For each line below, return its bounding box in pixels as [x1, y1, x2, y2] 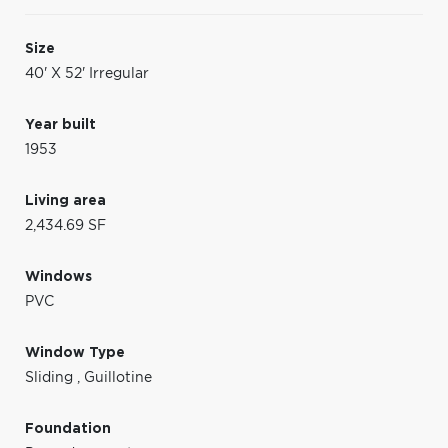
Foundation [25, 421, 111, 436]
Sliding [25, 370, 77, 385]
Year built [25, 117, 96, 132]
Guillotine [84, 370, 152, 385]
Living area [25, 193, 106, 208]
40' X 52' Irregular [25, 66, 149, 81]
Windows [25, 269, 92, 284]
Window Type [25, 345, 125, 360]
